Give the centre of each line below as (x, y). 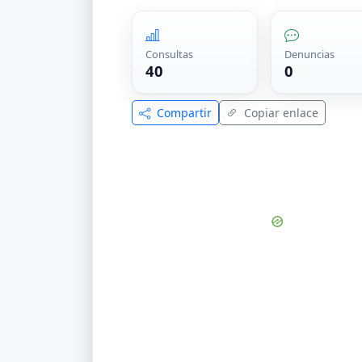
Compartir (183, 113)
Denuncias (310, 55)
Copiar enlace (280, 113)
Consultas (169, 55)
